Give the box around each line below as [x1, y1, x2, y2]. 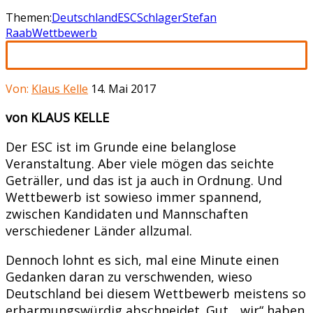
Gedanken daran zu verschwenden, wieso [6, 268, 252, 285]
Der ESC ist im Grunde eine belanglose [6, 138, 236, 155]
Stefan [182, 9, 217, 25]
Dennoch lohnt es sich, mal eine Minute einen [6, 251, 279, 268]
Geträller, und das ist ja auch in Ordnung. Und [6, 171, 282, 189]
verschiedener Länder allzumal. [6, 221, 192, 239]
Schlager [137, 9, 182, 25]
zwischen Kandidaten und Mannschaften [6, 205, 248, 222]
